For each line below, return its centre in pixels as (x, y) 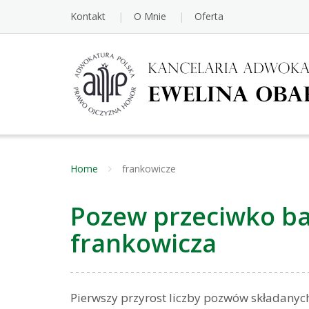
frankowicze (149, 169)
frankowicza (143, 243)
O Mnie (150, 16)
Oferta (209, 16)
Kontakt (88, 16)
